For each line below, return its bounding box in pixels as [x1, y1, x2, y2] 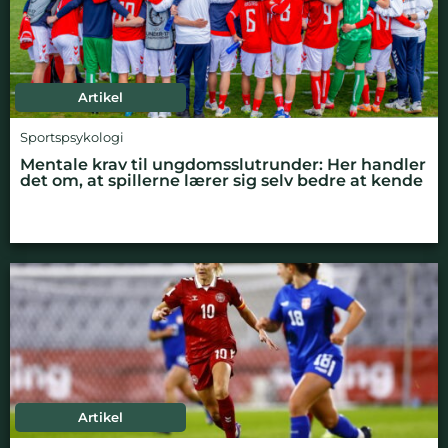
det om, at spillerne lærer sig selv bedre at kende [20, 170, 423, 190]
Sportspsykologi [20, 129, 124, 145]
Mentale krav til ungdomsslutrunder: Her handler [20, 154, 426, 174]
